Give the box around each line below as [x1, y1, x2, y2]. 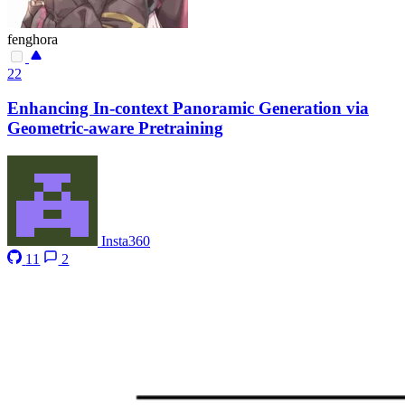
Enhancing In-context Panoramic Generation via [7, 99, 369, 118]
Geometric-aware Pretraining [7, 118, 223, 138]
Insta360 [101, 233, 150, 249]
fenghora [7, 31, 58, 47]
